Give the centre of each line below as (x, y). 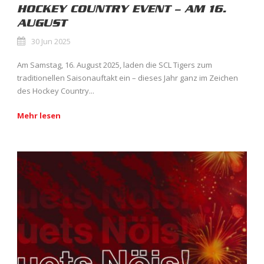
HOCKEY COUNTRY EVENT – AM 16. (122, 9)
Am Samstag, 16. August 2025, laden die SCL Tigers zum (115, 65)
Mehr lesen (39, 115)
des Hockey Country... (56, 90)
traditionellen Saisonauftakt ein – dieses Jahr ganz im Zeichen (128, 77)
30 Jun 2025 (51, 41)
